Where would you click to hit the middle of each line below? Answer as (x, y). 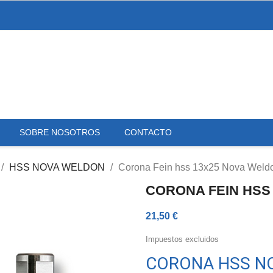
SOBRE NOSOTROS (60, 132)
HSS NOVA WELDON (57, 167)
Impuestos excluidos (182, 239)
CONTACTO (148, 132)
